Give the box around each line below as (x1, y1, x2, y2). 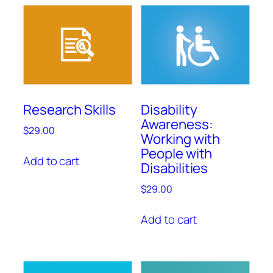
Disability (141, 100, 197, 119)
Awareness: (141, 115, 213, 134)
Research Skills (23, 100, 116, 119)
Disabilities (141, 158, 208, 178)
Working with (141, 129, 221, 149)
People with (141, 144, 213, 163)
